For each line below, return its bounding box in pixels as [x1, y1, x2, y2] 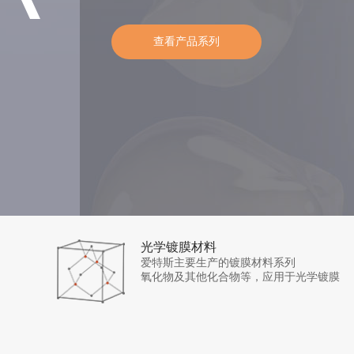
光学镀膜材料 [141, 240, 217, 254]
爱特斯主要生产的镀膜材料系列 [141, 257, 296, 269]
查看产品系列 [153, 36, 220, 47]
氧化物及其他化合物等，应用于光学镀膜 [141, 271, 340, 283]
